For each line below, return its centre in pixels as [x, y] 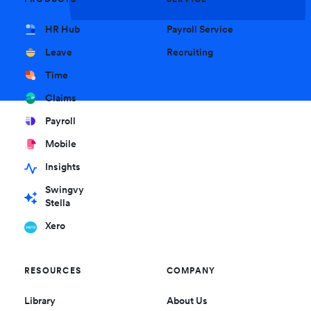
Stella [57, 203]
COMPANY [191, 271]
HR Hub [62, 30]
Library [40, 301]
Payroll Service [200, 30]
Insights [62, 167]
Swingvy [64, 190]
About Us [187, 301]
